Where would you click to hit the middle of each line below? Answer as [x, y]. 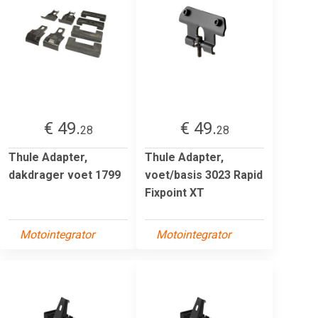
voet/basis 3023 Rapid [204, 175]
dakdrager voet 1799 [65, 175]
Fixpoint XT [175, 192]
